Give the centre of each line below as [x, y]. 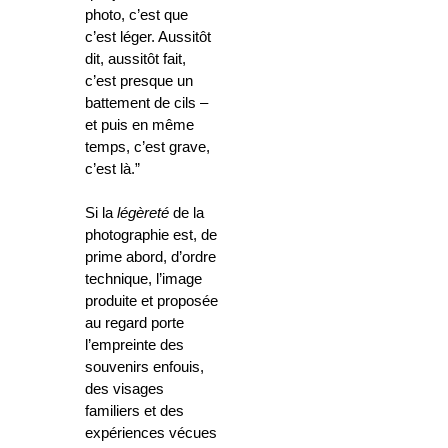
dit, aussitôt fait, [135, 59]
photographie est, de [151, 235]
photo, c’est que [136, 15]
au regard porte [134, 323]
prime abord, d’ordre [150, 257]
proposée [185, 301]
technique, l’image [143, 279]
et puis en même [139, 125]
